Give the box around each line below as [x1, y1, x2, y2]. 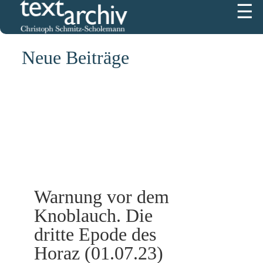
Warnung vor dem [34, 186, 169, 207]
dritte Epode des [34, 224, 156, 245]
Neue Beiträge [22, 47, 129, 68]
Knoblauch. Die [34, 205, 153, 226]
